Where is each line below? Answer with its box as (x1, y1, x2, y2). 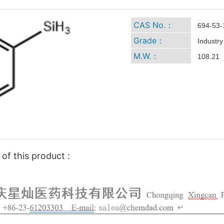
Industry (197, 37, 223, 45)
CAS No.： (133, 20, 173, 30)
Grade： (133, 35, 164, 45)
